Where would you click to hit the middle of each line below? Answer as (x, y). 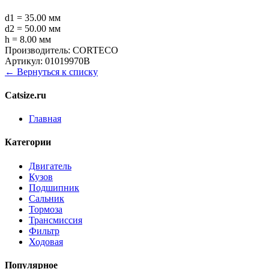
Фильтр (44, 231)
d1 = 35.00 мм (33, 17)
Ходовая (46, 241)
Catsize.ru (26, 95)
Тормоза (46, 209)
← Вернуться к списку (51, 71)
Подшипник (54, 187)
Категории (28, 142)
